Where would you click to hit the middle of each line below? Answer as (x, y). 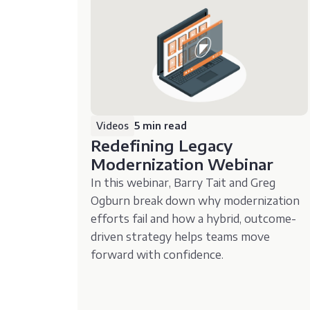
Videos (113, 125)
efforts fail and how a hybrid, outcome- (194, 218)
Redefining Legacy (162, 145)
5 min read (161, 125)
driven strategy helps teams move (181, 236)
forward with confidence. (157, 254)
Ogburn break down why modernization (195, 200)
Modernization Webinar (182, 164)
